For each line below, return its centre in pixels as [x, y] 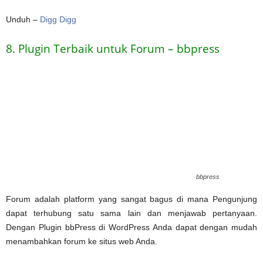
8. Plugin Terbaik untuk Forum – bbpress [113, 48]
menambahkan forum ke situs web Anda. [82, 241]
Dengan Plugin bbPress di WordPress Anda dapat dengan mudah [131, 227]
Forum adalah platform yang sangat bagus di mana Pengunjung [131, 199]
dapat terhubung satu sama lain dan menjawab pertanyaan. [131, 213]
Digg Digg [58, 19]
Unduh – [23, 19]
